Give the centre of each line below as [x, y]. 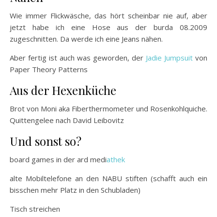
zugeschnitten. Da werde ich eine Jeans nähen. [86, 39]
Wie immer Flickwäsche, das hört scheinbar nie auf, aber [108, 15]
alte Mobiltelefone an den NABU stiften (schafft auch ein [108, 178]
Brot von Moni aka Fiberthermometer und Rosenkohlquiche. [108, 108]
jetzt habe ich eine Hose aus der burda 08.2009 [108, 27]
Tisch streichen [35, 209]
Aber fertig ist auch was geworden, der [78, 57]
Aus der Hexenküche [63, 90]
